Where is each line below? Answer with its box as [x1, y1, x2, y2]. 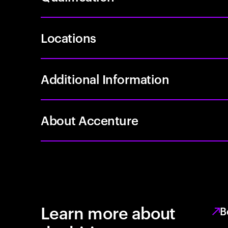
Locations [41, 30, 96, 46]
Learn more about [41, 201, 176, 223]
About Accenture [41, 112, 138, 128]
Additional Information [41, 71, 169, 87]
